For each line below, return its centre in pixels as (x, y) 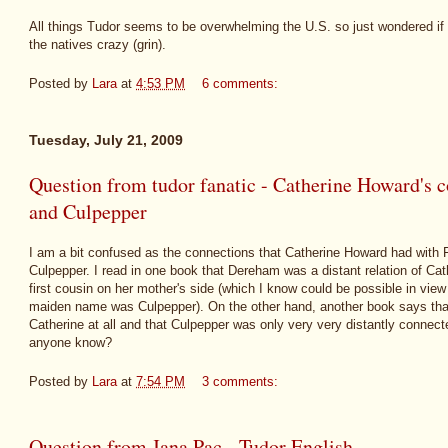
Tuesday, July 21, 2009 (106, 139)
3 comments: (242, 381)
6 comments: (242, 83)
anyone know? (70, 343)
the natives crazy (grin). (97, 45)
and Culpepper (88, 211)
